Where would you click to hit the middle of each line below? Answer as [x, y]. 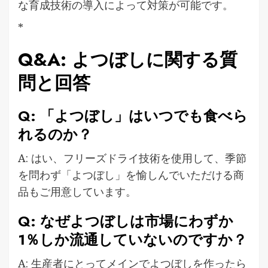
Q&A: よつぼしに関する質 [128, 59]
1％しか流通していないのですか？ [133, 239]
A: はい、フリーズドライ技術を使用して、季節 [132, 158]
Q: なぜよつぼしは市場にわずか [126, 221]
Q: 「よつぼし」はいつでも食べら [133, 115]
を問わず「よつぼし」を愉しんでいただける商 [131, 174]
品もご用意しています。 [77, 191]
